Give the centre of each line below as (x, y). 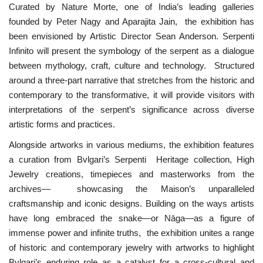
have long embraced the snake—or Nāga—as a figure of (131, 218)
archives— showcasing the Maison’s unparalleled (131, 188)
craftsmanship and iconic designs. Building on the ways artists (131, 203)
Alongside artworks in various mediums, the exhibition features (131, 144)
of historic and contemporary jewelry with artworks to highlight (131, 247)
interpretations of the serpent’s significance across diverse (131, 109)
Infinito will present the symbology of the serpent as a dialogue (131, 50)
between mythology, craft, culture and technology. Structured (131, 65)
